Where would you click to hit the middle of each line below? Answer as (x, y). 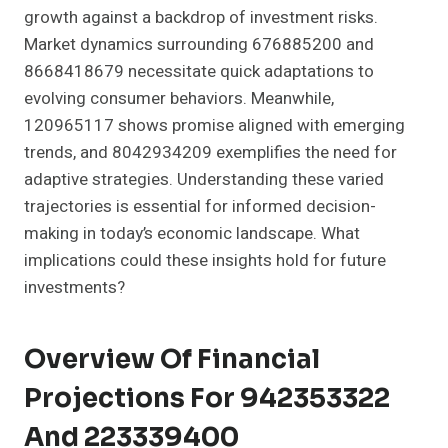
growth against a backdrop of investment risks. (201, 18)
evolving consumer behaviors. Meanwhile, (179, 99)
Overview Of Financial (172, 360)
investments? (74, 288)
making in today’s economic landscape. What (192, 234)
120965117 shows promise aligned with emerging (214, 126)
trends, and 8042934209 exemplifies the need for (210, 153)
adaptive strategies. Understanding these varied (204, 180)
